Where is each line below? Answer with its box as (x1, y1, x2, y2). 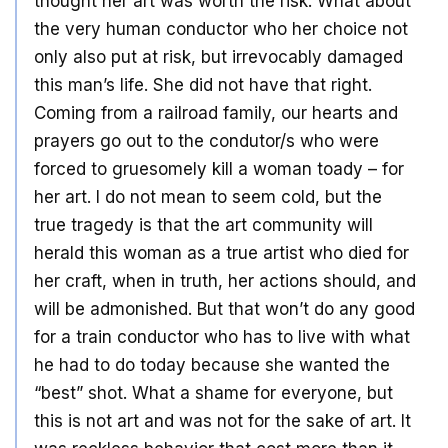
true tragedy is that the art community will (34, 214, 373, 235)
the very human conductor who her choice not (34, 18, 408, 39)
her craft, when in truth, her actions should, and (34, 270, 416, 291)
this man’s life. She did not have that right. (34, 74, 372, 95)
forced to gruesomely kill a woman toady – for (34, 158, 404, 179)
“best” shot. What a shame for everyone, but (34, 382, 393, 403)
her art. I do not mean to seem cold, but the (34, 186, 382, 207)
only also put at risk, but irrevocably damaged (34, 46, 403, 67)
